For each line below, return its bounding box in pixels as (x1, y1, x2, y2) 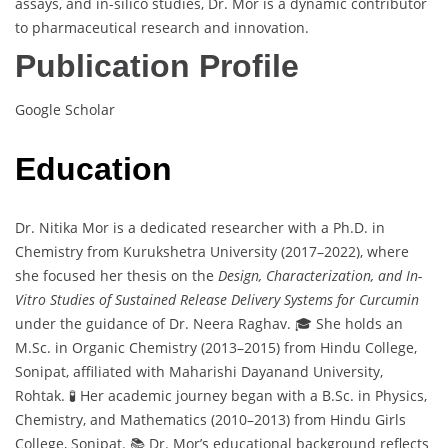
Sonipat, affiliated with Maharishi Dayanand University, (15, 362, 383, 382)
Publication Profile (15, 47, 299, 84)
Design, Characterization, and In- (218, 266, 422, 286)
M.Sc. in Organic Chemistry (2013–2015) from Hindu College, (15, 338, 417, 358)
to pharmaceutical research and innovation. (15, 17, 309, 37)
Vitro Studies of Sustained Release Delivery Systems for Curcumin (15, 290, 419, 310)
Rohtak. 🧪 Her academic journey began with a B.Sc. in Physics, (15, 386, 427, 406)
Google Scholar (15, 99, 115, 119)
